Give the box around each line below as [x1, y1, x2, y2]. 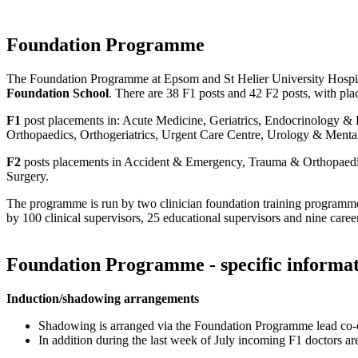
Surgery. [6, 169, 49, 184]
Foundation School [6, 86, 109, 101]
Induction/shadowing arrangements [6, 291, 199, 305]
